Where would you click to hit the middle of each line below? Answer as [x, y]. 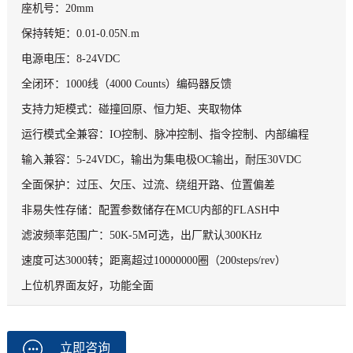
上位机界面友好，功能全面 [87, 286]
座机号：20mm [57, 9]
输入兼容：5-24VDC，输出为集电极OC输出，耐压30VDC [161, 160]
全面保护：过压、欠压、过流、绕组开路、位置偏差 [148, 185]
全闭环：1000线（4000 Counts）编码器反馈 [126, 84]
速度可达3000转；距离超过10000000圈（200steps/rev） [153, 261]
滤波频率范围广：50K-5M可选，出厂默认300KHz [141, 236]
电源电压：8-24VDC [70, 59]
